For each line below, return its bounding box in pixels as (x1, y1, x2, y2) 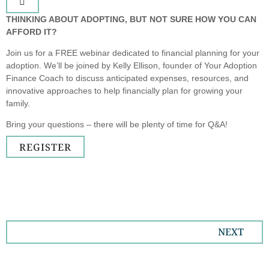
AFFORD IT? (6, 26, 57, 37)
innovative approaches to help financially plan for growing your (6, 85, 243, 95)
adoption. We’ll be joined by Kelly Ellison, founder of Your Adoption (6, 60, 257, 70)
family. (6, 98, 30, 108)
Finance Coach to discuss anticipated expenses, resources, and (6, 73, 249, 83)
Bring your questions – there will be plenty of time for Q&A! (6, 119, 228, 130)
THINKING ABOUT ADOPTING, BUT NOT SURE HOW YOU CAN (6, 14, 256, 24)
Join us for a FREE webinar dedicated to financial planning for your (6, 47, 259, 58)
